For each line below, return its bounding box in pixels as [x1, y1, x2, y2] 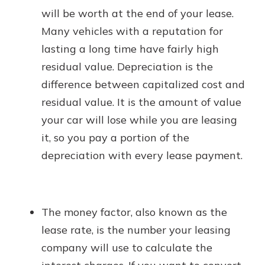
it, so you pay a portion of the [41, 131, 189, 144]
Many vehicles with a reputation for [41, 24, 223, 38]
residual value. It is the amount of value [41, 95, 241, 109]
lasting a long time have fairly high [41, 42, 219, 56]
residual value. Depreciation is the [41, 60, 213, 73]
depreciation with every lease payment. [41, 148, 243, 162]
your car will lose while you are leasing [41, 113, 237, 127]
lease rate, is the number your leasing [41, 223, 231, 237]
